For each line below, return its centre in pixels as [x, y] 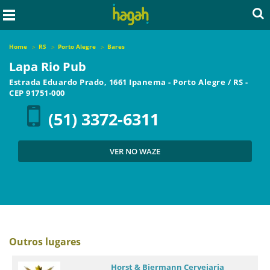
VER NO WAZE [135, 151]
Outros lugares [45, 242]
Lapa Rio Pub [48, 67]
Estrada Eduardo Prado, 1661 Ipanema [89, 82]
